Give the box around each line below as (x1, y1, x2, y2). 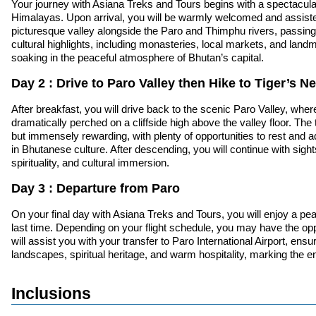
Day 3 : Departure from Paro (11, 181, 180, 195)
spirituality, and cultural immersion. (11, 156, 169, 169)
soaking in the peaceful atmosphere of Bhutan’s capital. (11, 51, 264, 63)
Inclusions (11, 284, 91, 303)
